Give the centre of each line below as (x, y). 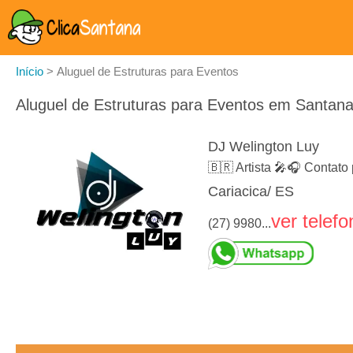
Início (30, 71)
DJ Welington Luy (264, 147)
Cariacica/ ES (251, 192)
